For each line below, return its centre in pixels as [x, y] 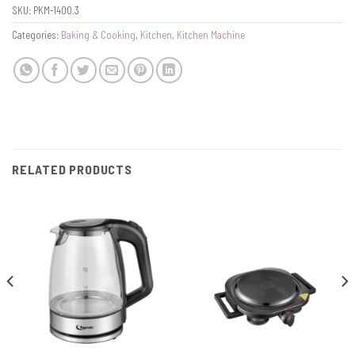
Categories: [36, 35]
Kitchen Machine [211, 35]
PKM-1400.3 [56, 11]
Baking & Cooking [98, 35]
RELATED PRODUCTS [72, 170]
